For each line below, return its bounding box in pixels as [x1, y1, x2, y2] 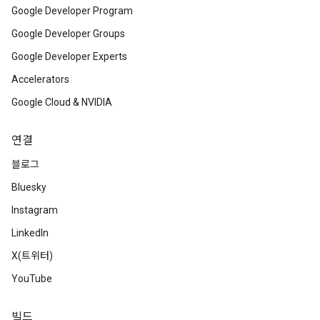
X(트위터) [11, 250, 53, 261]
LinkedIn [11, 227, 49, 239]
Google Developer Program [11, 5, 133, 16]
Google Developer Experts [11, 51, 127, 62]
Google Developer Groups [11, 28, 125, 39]
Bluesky [11, 181, 46, 193]
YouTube [11, 273, 52, 284]
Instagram [11, 204, 58, 216]
